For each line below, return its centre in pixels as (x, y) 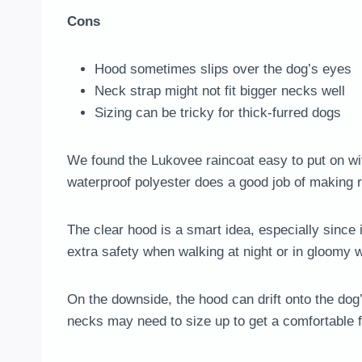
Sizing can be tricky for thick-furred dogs (218, 113)
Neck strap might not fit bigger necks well (220, 91)
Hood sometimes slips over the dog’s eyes (223, 69)
